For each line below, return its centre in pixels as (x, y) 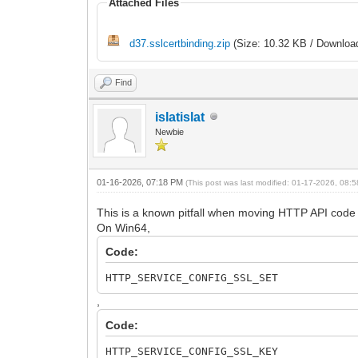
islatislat (180, 117)
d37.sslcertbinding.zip (180, 43)
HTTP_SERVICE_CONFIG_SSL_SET (192, 277)
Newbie (170, 131)
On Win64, (124, 227)
